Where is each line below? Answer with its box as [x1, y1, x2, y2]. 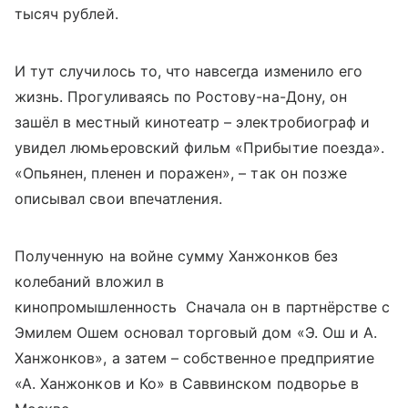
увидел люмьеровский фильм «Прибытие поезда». [15, 138, 385, 158]
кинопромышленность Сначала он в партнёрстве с [15, 298, 391, 317]
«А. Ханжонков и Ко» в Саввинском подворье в [15, 374, 360, 393]
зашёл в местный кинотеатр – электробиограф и [15, 113, 371, 132]
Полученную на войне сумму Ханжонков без [15, 247, 338, 266]
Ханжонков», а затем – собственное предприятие [15, 349, 375, 368]
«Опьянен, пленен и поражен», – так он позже [15, 164, 348, 183]
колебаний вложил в [15, 272, 164, 291]
